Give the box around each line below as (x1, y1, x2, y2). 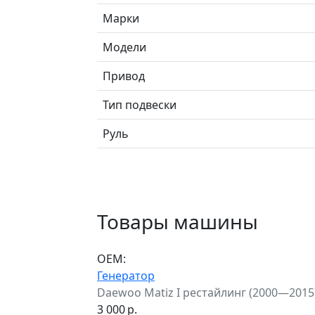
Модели (103, 39, 146, 55)
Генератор (97, 267, 155, 283)
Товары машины (97, 207, 258, 235)
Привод (103, 67, 145, 84)
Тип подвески (103, 96, 176, 112)
